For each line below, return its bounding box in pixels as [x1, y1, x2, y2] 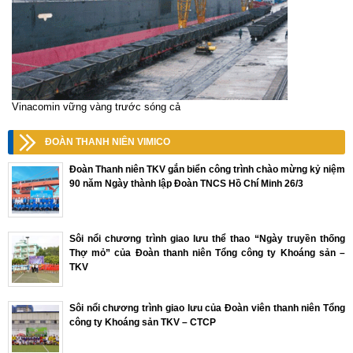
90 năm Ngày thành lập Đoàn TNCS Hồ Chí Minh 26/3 [69, 178, 303, 190]
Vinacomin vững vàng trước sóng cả [12, 101, 180, 113]
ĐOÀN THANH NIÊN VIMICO [45, 136, 170, 148]
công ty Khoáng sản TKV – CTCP [69, 317, 216, 329]
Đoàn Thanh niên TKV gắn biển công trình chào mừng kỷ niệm [69, 164, 345, 176]
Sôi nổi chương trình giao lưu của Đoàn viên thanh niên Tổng [69, 303, 345, 314]
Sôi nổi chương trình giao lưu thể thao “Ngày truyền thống [69, 233, 345, 245]
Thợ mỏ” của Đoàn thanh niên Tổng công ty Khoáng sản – [69, 247, 345, 259]
